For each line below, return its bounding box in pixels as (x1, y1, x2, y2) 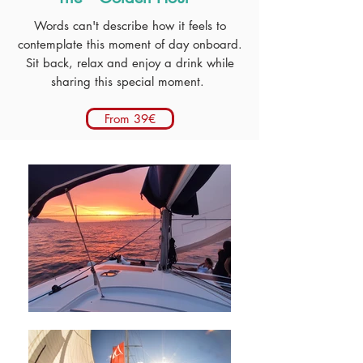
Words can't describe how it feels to (33, 18, 226, 33)
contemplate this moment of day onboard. (17, 36, 242, 52)
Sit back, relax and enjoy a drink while (25, 55, 234, 70)
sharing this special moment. (51, 74, 208, 89)
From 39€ (105, 111, 156, 126)
